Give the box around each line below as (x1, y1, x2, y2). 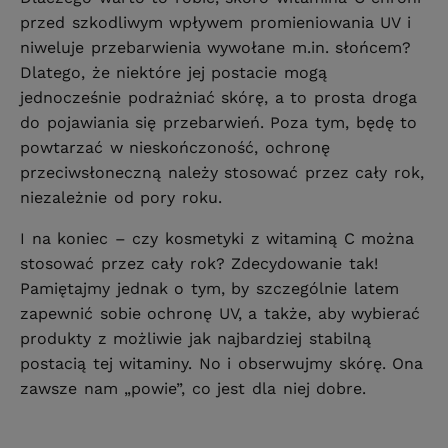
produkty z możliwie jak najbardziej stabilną (20, 329, 371, 349)
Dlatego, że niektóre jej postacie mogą (20, 63, 327, 83)
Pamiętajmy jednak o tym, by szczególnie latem (20, 279, 399, 299)
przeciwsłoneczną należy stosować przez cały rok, (20, 163, 425, 183)
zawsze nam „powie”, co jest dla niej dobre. (20, 379, 367, 399)
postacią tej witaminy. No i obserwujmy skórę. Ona (20, 354, 424, 374)
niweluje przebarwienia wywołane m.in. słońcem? (20, 38, 412, 58)
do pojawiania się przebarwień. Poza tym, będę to (20, 113, 418, 133)
